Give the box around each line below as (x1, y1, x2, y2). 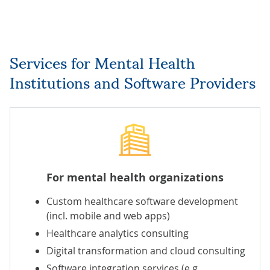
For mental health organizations (46, 169, 224, 185)
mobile (70, 209, 101, 222)
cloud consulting (170, 243, 245, 257)
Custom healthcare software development (46, 194, 238, 208)
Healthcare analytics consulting (46, 226, 189, 240)
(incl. (46, 209, 70, 222)
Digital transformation (46, 243, 148, 257)
